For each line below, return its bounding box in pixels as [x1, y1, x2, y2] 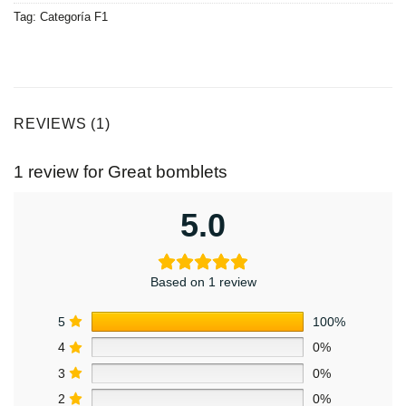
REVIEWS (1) [14, 116, 111, 132]
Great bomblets [108, 162, 227, 182]
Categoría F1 [40, 9, 108, 24]
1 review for [14, 162, 108, 182]
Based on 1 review [150, 274, 256, 289]
